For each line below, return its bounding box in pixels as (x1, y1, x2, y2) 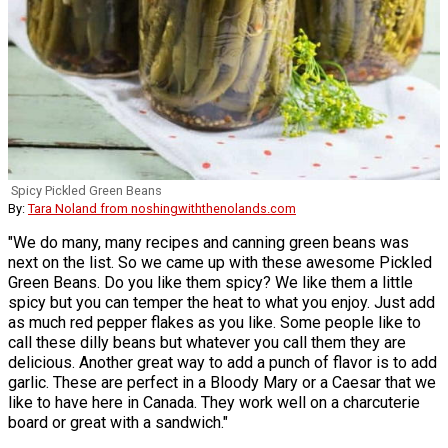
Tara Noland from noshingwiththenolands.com (28, 200, 296, 216)
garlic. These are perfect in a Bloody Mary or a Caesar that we (8, 372, 436, 392)
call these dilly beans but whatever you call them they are (8, 332, 406, 352)
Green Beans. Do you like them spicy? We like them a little (8, 272, 413, 292)
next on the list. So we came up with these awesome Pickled (8, 252, 432, 272)
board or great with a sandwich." (8, 412, 228, 432)
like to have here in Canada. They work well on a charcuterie (8, 392, 420, 412)
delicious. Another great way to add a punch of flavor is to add (8, 352, 437, 372)
